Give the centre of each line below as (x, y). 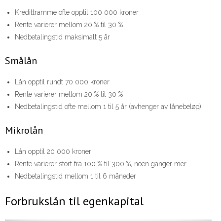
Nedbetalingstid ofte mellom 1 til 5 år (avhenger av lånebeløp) (108, 107)
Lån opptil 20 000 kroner (53, 152)
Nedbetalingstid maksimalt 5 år (62, 37)
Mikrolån (24, 130)
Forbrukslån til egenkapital (74, 201)
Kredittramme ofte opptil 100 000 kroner (77, 13)
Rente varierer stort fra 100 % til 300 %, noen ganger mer (101, 164)
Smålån (21, 61)
